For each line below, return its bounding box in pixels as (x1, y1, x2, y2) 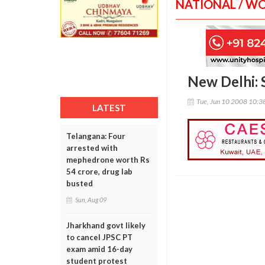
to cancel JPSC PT (66, 232, 132, 242)
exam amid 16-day (66, 244, 132, 254)
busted (66, 179, 93, 188)
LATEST (92, 102, 126, 113)
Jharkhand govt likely (66, 221, 146, 230)
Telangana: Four (66, 131, 125, 141)
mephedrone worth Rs (66, 155, 150, 164)
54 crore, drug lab (66, 167, 132, 176)
